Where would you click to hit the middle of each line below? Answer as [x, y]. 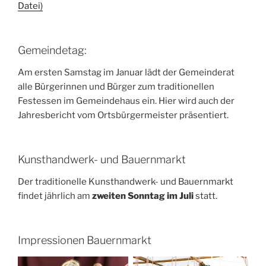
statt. [205, 196]
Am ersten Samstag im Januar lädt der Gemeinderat [126, 73]
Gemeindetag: [52, 50]
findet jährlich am [55, 196]
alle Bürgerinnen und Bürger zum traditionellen [116, 87]
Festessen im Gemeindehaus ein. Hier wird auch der [126, 101]
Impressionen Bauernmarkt [85, 240]
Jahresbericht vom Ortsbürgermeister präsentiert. [123, 115]
